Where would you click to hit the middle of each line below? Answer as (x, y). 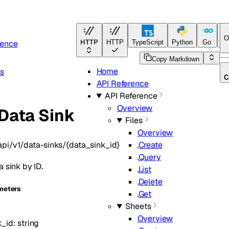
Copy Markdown (175, 59)
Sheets (138, 206)
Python (182, 42)
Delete (150, 182)
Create (150, 145)
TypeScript (147, 42)
